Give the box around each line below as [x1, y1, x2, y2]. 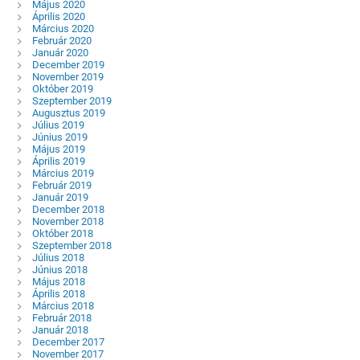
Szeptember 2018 [31, 239, 112, 252]
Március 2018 [31, 299, 94, 312]
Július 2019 [31, 118, 84, 131]
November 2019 [31, 70, 104, 83]
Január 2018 [31, 323, 88, 336]
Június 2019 [31, 130, 88, 143]
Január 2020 [31, 46, 88, 59]
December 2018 [31, 202, 104, 215]
